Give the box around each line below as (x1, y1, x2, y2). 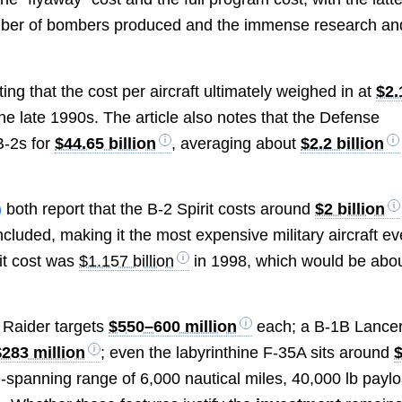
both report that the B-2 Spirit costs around (2, 199, 316, 218)
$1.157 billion (79, 251, 175, 270)
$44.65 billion (55, 134, 157, 153)
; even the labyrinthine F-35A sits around (100, 344, 395, 363)
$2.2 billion (301, 134, 385, 153)
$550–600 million (109, 318, 238, 336)
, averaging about (171, 134, 301, 153)
